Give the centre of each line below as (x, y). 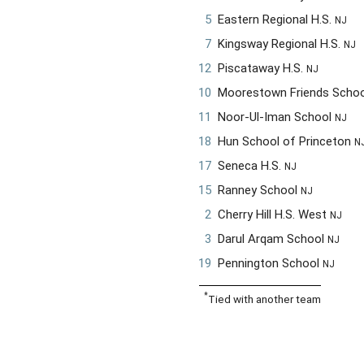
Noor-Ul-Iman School (276, 117)
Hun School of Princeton (286, 141)
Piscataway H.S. (262, 68)
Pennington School (270, 263)
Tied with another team (265, 299)
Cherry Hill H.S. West (274, 214)
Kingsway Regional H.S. (281, 43)
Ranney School (259, 190)
